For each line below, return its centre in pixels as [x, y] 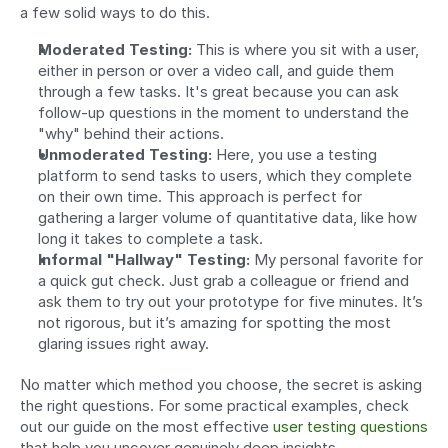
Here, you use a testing [294, 154]
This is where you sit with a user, [305, 49]
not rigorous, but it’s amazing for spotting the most [214, 322]
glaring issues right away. [123, 343]
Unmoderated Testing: [125, 154]
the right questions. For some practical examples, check [214, 405]
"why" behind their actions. [131, 133]
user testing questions [350, 426]
